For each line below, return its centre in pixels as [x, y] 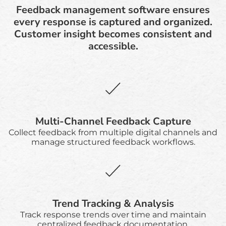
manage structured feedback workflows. [113, 142]
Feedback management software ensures [113, 10]
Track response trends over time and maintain [113, 214]
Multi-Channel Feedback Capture [113, 121]
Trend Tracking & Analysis [113, 203]
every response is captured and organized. [113, 22]
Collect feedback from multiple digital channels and [113, 132]
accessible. [113, 46]
